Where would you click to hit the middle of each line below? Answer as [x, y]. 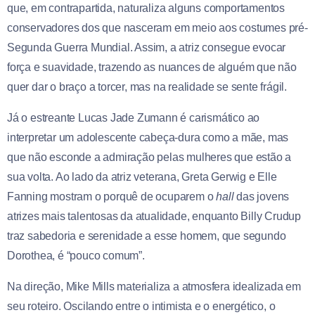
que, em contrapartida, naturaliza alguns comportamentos [146, 8]
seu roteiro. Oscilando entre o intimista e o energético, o [141, 306]
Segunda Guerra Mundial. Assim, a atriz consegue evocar [147, 47]
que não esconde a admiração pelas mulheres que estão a [149, 157]
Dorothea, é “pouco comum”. [76, 255]
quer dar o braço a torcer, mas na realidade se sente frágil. [147, 86]
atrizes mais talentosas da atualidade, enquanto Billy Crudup [154, 216]
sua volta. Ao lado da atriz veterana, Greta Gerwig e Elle [142, 176]
